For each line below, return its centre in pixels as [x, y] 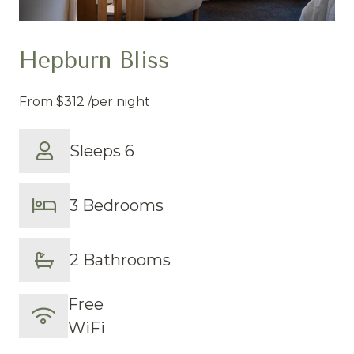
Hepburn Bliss [94, 60]
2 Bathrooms [120, 260]
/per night [119, 101]
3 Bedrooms [117, 206]
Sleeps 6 [102, 151]
